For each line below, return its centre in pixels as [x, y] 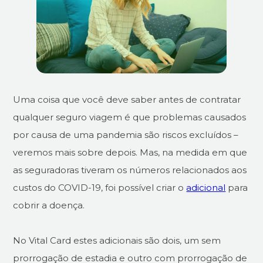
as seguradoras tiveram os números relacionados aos [130, 170]
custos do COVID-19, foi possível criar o [100, 188]
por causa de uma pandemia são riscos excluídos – [126, 135]
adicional [206, 188]
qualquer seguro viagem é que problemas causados [130, 117]
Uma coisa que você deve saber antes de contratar [127, 100]
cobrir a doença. [49, 205]
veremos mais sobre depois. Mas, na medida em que [130, 153]
